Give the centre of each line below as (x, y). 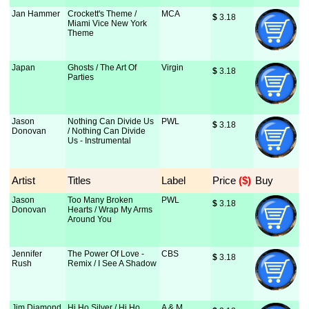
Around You (90, 219)
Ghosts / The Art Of (102, 68)
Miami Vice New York (108, 23)
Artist (24, 180)
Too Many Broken (101, 200)
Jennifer (27, 254)
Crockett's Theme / (102, 14)
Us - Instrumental (100, 141)
